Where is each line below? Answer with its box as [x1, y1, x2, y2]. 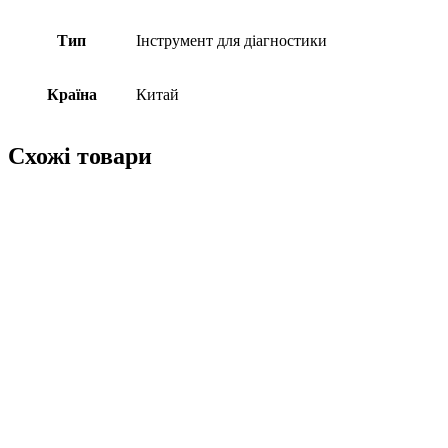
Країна [46, 85, 97, 103]
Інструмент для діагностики [136, 31, 327, 49]
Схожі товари [8, 142, 152, 169]
